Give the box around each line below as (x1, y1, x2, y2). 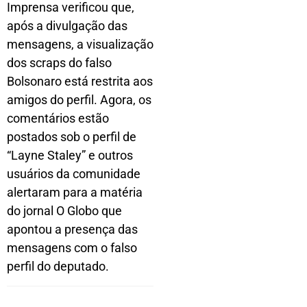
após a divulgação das (7, 18, 127, 33)
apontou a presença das (7, 221, 138, 236)
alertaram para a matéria (7, 184, 143, 199)
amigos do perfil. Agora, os (7, 92, 151, 107)
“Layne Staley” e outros (7, 147, 133, 162)
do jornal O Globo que (7, 203, 122, 218)
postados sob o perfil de (7, 129, 136, 144)
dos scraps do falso (7, 55, 112, 70)
